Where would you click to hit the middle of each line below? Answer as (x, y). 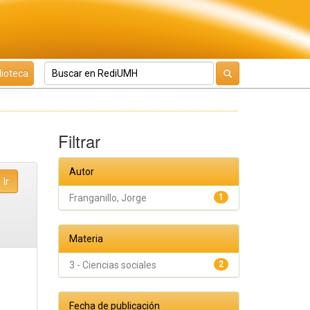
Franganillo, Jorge (108, 198)
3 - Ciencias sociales (112, 265)
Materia (86, 239)
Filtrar (79, 141)
